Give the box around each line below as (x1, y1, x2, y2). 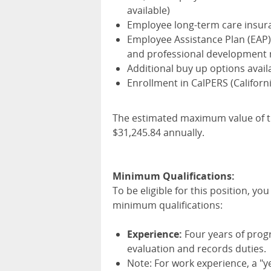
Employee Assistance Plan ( (127, 33, 250, 47)
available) (127, 4, 170, 18)
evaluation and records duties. (127, 242, 266, 256)
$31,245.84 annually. (113, 126, 204, 140)
